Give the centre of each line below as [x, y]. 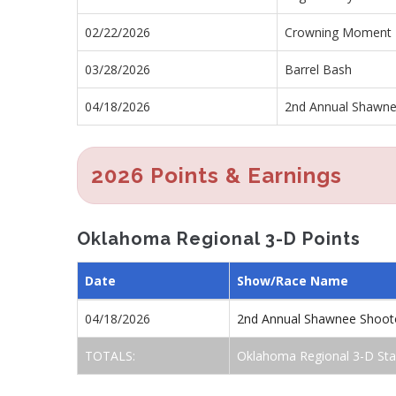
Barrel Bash [318, 69]
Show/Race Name [293, 281]
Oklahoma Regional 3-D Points [219, 238]
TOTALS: [112, 356]
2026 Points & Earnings [217, 175]
